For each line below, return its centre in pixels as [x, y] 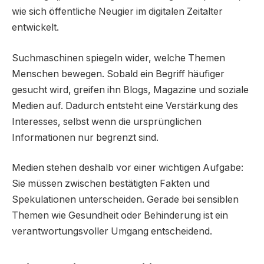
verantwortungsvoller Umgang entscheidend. [112, 232]
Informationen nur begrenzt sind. [85, 137]
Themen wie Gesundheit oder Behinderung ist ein [120, 216]
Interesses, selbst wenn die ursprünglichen [107, 121]
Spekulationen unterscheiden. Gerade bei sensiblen [125, 200]
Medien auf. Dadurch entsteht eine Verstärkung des [125, 105]
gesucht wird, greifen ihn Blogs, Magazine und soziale [130, 90]
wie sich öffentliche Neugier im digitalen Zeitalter [117, 12]
